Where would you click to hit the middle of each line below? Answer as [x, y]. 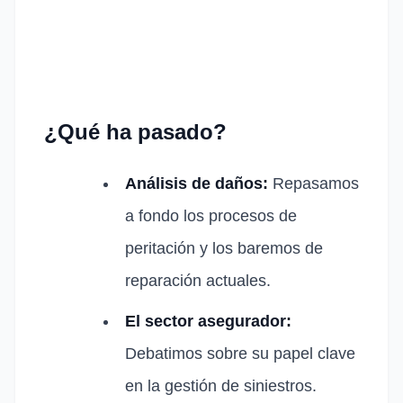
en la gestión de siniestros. [221, 385]
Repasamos [313, 183]
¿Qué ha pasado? [135, 132]
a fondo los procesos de [211, 215]
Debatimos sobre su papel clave [240, 353]
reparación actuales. [198, 280]
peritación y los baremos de [224, 248]
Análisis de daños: [197, 183]
